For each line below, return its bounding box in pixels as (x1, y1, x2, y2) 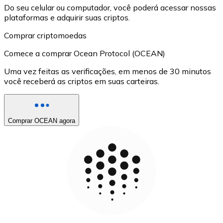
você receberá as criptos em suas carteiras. (4, 76, 159, 86)
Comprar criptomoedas (4, 30, 87, 40)
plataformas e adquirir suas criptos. (4, 12, 130, 22)
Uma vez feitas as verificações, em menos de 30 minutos (4, 66, 211, 76)
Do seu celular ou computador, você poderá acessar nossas (4, 2, 216, 12)
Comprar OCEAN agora (8, 116, 75, 124)
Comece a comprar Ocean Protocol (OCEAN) (4, 48, 165, 58)
